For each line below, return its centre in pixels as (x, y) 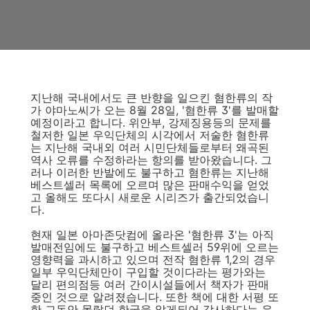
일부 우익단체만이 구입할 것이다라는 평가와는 (148, 272)
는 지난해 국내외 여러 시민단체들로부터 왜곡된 (150, 147)
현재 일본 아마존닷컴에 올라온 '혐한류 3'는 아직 (152, 235)
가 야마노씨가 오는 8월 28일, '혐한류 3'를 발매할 (155, 110)
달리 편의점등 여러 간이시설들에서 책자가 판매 (150, 284)
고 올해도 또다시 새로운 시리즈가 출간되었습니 (150, 197)
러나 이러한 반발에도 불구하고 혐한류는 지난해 (150, 172)
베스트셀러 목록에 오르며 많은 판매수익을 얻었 (150, 185)
